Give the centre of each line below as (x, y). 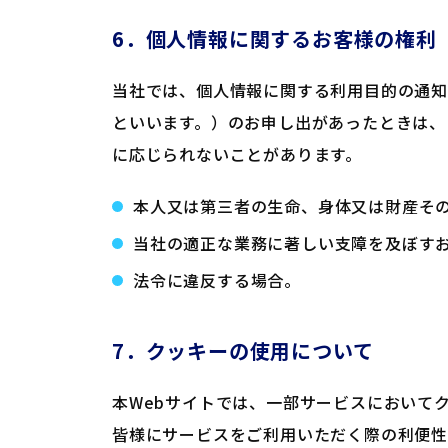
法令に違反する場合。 (217, 280)
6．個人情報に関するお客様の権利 (274, 38)
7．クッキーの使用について (243, 350)
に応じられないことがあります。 (237, 154)
